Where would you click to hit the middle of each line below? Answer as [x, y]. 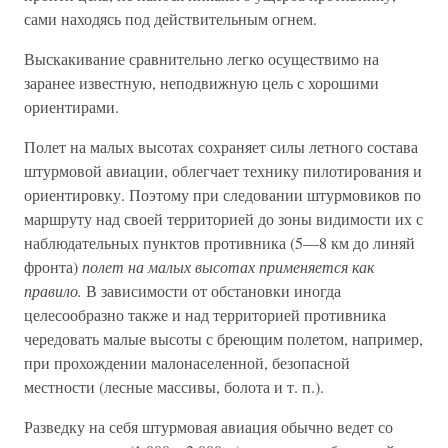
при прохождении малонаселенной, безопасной [187, 362]
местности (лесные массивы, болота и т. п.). [174, 386]
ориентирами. [71, 106]
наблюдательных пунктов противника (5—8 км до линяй [219, 242]
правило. [53, 290]
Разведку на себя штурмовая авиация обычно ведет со [208, 426]
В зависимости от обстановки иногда [211, 290]
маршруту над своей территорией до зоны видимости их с [223, 218]
